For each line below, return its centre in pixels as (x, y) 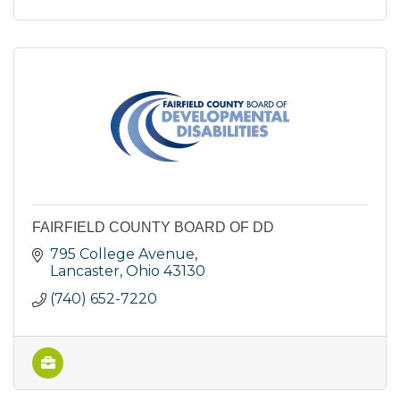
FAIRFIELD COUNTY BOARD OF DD (153, 228)
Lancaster (85, 271)
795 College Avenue (122, 254)
